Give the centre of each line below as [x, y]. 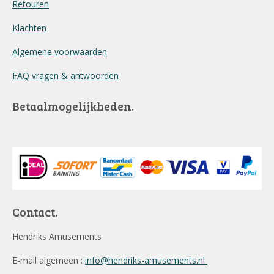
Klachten [29, 28]
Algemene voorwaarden [60, 52]
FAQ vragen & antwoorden [65, 76]
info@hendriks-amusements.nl [146, 261]
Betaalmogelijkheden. [73, 106]
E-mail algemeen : [49, 261]
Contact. [35, 212]
